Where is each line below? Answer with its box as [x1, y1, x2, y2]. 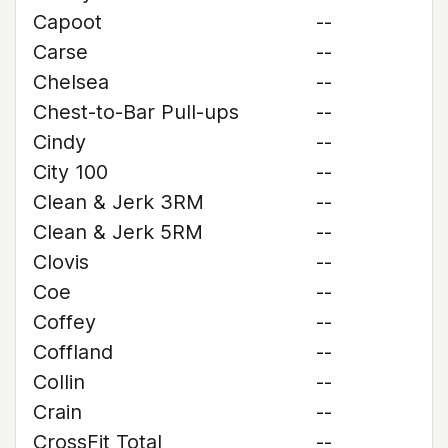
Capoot [33, 10, 102, 34]
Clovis [33, 250, 89, 274]
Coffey [33, 310, 96, 334]
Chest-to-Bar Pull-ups [33, 100, 239, 124]
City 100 [33, 160, 108, 184]
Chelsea [33, 70, 109, 94]
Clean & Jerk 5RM [33, 220, 203, 244]
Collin [33, 370, 85, 394]
